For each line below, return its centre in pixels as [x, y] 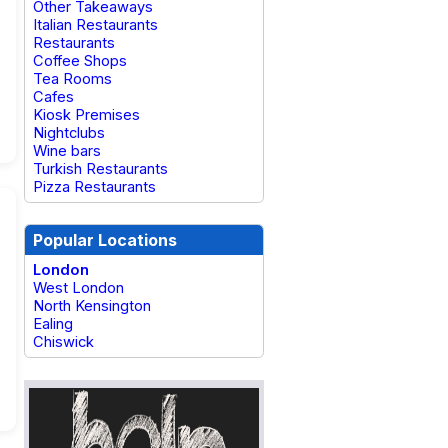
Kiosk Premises [86, 115]
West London [78, 288]
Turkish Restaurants [100, 169]
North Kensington [92, 306]
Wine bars [67, 151]
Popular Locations [105, 240]
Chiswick [63, 342]
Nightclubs [69, 133]
